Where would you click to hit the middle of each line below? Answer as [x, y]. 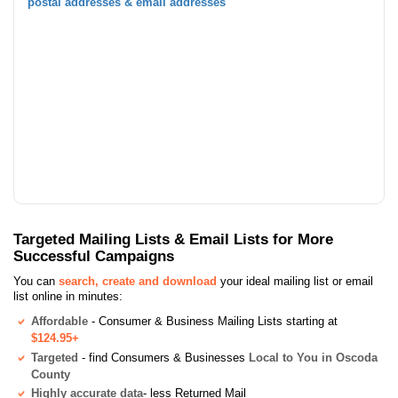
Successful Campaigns [94, 255]
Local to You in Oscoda [313, 357]
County [51, 374]
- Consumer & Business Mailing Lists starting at [213, 321]
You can [36, 281]
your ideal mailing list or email [295, 281]
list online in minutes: [68, 296]
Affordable [60, 321]
